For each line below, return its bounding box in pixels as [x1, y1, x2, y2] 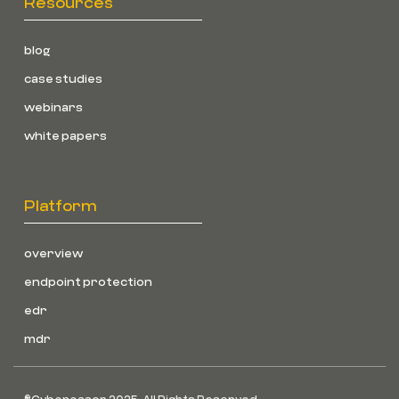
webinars [24, 100, 83, 115]
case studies [24, 71, 102, 86]
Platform [24, 196, 97, 215]
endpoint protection [24, 274, 152, 289]
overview [24, 246, 83, 261]
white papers [24, 128, 107, 143]
